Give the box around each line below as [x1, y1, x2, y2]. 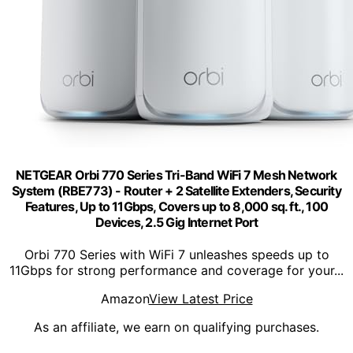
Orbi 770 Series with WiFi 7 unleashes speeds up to [24, 247, 329, 263]
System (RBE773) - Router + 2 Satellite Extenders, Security [12, 182, 341, 199]
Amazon [100, 291, 149, 307]
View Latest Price [148, 291, 253, 307]
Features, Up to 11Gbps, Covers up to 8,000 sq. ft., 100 [24, 198, 328, 214]
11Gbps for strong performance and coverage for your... [9, 262, 344, 279]
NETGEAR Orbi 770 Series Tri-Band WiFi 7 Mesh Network [16, 166, 337, 183]
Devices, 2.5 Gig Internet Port [95, 214, 258, 230]
